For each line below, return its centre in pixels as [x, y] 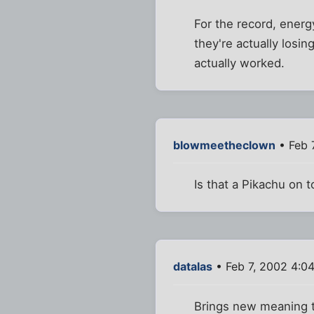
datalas [193, 267]
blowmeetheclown [224, 145]
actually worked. [240, 63]
